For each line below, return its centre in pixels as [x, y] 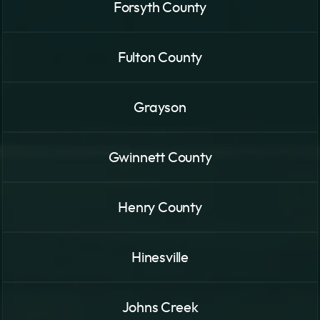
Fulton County [160, 58]
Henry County [160, 208]
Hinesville [160, 258]
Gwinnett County [160, 158]
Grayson [160, 108]
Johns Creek [160, 308]
